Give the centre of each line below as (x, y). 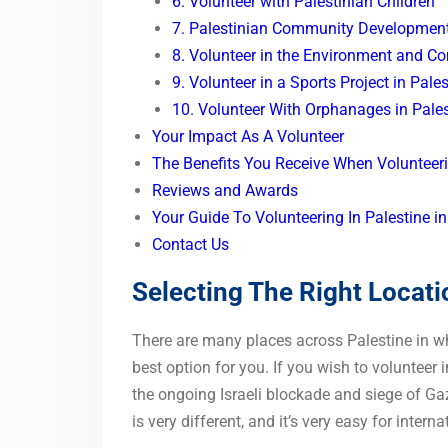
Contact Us (190, 245)
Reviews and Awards (225, 191)
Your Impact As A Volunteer (248, 137)
